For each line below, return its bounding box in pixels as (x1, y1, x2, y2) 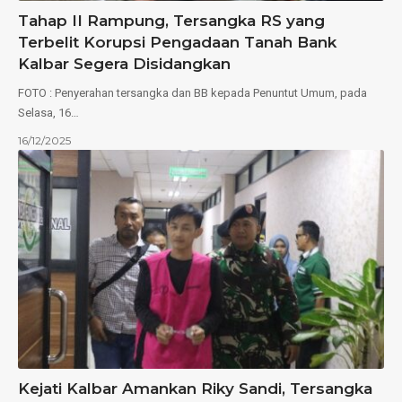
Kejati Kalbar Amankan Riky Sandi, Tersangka (18, 380, 372, 398)
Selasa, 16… (18, 105, 79, 119)
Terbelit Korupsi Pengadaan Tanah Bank (18, 32, 336, 51)
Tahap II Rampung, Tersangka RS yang (18, 11, 325, 30)
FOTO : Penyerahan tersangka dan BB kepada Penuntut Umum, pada (18, 85, 367, 100)
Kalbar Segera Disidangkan (18, 54, 231, 73)
